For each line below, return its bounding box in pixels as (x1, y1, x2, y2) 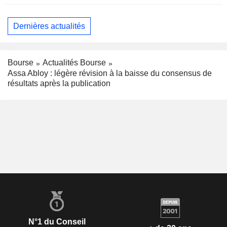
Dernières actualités (13, 21, 85, 30)
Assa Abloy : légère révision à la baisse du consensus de (8, 69, 212, 78)
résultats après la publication (8, 79, 110, 88)
